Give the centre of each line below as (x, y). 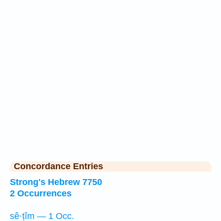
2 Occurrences (41, 193)
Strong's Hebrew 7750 (56, 182)
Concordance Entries (58, 166)
